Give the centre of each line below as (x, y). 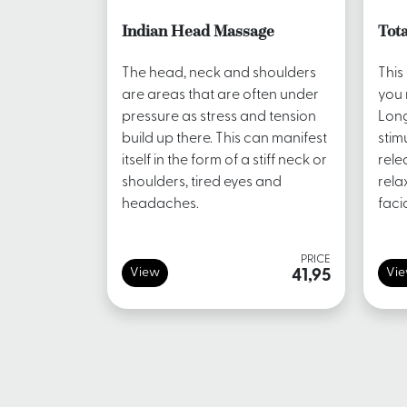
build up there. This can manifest (224, 139)
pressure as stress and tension (219, 118)
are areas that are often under (220, 96)
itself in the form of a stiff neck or (224, 161)
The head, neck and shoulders (219, 74)
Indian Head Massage (198, 31)
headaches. (160, 205)
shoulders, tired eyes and (202, 183)
